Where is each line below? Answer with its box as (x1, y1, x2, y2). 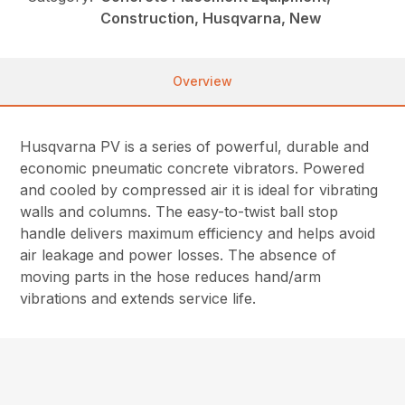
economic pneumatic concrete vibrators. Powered (20, 158, 365, 177)
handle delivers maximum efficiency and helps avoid (20, 223, 376, 242)
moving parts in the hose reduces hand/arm (20, 267, 322, 286)
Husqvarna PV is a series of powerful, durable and (20, 137, 370, 155)
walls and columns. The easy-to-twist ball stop (20, 202, 339, 221)
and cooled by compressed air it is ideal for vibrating (20, 180, 379, 199)
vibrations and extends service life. (20, 288, 257, 307)
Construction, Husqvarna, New (100, 8, 322, 27)
